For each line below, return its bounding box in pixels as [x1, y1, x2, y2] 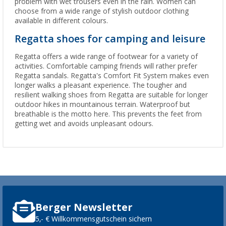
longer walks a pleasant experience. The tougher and [15, 81, 187, 90]
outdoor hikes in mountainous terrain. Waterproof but [15, 100, 190, 109]
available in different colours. [15, 17, 108, 25]
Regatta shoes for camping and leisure [15, 33, 205, 45]
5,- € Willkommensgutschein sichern [35, 214, 152, 223]
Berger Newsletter [35, 201, 133, 213]
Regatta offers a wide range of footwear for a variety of [15, 52, 198, 61]
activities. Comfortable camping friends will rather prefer [15, 62, 197, 71]
